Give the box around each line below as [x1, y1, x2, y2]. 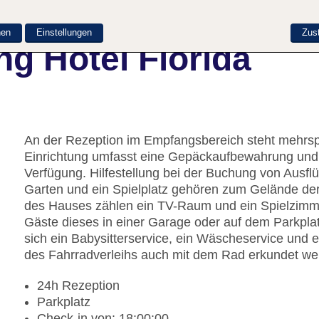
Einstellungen [36, 26, 92, 38]
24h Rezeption [37, 278, 120, 293]
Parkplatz [37, 295, 90, 310]
